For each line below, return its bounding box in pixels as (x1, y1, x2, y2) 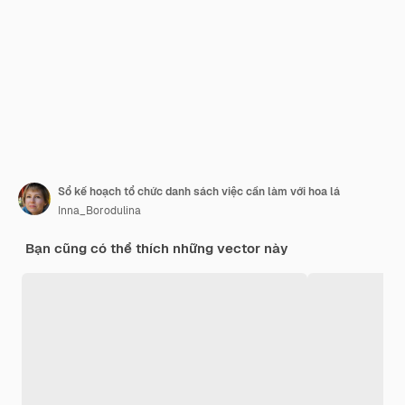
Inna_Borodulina (58, 202, 141, 218)
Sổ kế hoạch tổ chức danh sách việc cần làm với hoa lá (58, 184, 340, 199)
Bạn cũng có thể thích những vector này (25, 239, 288, 257)
